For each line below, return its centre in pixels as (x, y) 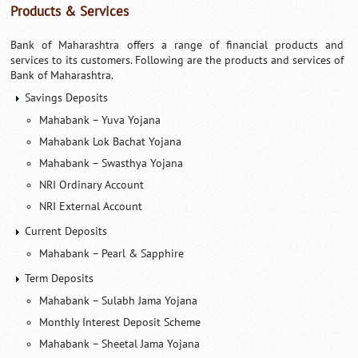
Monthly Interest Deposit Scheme (120, 322)
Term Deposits (60, 278)
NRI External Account (91, 206)
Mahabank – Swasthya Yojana (111, 163)
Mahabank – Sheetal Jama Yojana (120, 344)
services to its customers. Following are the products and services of (177, 60)
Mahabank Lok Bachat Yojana (111, 141)
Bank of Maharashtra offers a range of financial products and (177, 45)
